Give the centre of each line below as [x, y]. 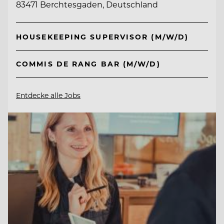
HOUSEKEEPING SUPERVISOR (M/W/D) [102, 36]
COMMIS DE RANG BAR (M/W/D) [88, 64]
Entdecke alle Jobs [48, 95]
